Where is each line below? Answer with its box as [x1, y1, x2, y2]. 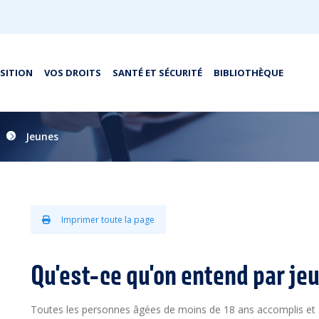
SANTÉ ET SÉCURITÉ [113, 66, 202, 79]
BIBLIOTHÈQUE [214, 66, 283, 79]
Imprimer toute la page [61, 214, 155, 226]
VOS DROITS [44, 66, 101, 79]
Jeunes [26, 129, 58, 143]
